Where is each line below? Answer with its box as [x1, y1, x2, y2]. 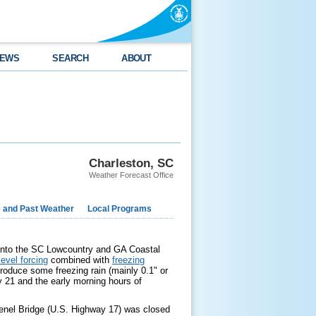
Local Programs [87, 204, 152, 214]
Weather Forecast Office [89, 171, 174, 179]
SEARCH [52, 53, 89, 63]
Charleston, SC [89, 156, 174, 170]
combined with [48, 255, 112, 265]
